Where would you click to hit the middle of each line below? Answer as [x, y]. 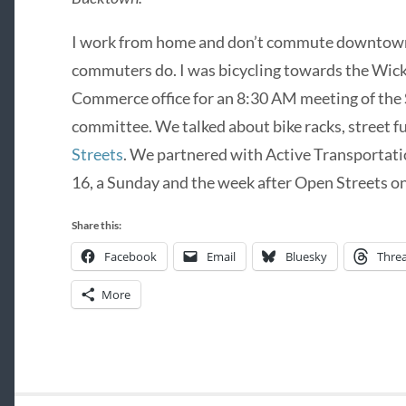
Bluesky [306, 257]
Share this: [96, 226]
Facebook [130, 257]
